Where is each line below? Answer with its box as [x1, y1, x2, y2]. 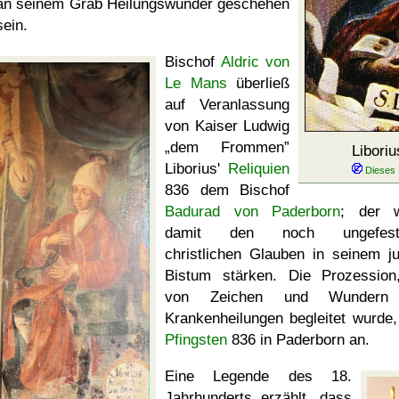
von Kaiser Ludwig [165, 118, 289, 134]
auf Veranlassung [165, 96, 289, 113]
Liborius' [165, 160, 228, 177]
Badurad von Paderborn [165, 203, 340, 220]
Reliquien [228, 160, 289, 177]
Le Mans [165, 75, 227, 92]
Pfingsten [165, 331, 227, 348]
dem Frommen [170, 139, 284, 156]
